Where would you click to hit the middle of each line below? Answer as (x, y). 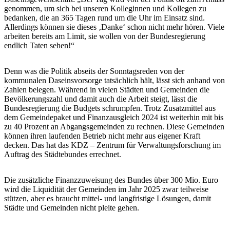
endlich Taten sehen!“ (39, 45)
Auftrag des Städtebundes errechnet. (63, 154)
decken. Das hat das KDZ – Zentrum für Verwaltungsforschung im (112, 145)
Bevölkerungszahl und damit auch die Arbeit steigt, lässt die (101, 99)
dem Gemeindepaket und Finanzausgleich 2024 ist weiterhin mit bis (114, 117)
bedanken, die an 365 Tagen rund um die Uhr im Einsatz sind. (104, 17)
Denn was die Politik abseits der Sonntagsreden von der (94, 71)
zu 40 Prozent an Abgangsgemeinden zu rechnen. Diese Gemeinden (114, 126)
